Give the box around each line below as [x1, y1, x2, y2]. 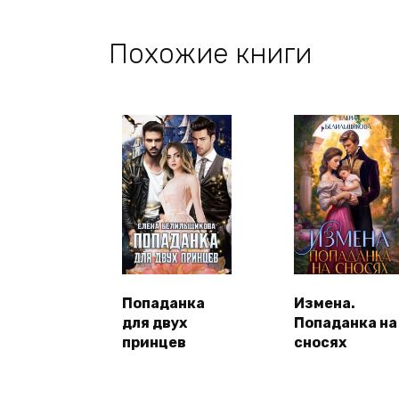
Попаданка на [293, 314, 397, 332]
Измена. [293, 295, 355, 313]
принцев [122, 334, 186, 352]
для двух [122, 314, 187, 332]
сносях [293, 334, 346, 352]
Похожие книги [109, 37, 312, 71]
